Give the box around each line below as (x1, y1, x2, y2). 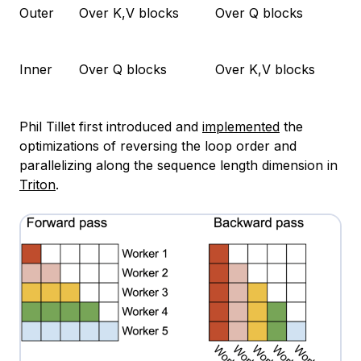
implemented (202, 118, 280, 135)
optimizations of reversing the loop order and (19, 137, 297, 154)
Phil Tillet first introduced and (19, 118, 202, 135)
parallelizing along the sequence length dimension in (19, 156, 338, 173)
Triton (19, 176, 56, 193)
